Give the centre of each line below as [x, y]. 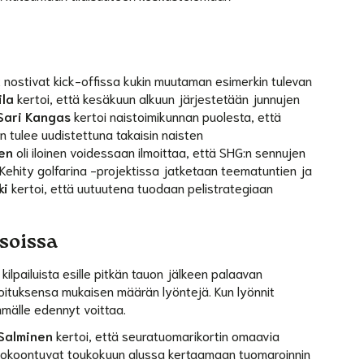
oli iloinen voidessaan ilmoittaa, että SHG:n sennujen [160, 151]
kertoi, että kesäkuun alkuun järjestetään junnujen [157, 97]
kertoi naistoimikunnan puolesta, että [176, 115]
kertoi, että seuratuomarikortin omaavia [167, 335]
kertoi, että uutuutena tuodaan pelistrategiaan [141, 187]
